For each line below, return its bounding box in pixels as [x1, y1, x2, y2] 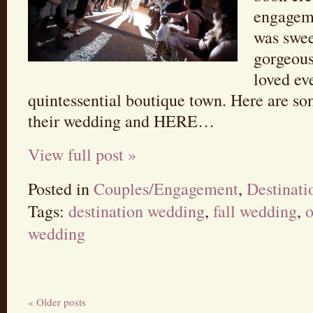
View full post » [28, 143, 136, 166]
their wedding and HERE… [28, 109, 214, 132]
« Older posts [28, 294, 86, 309]
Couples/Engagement [94, 177, 238, 200]
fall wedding [213, 199, 297, 222]
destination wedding [68, 199, 205, 222]
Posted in [28, 177, 94, 200]
